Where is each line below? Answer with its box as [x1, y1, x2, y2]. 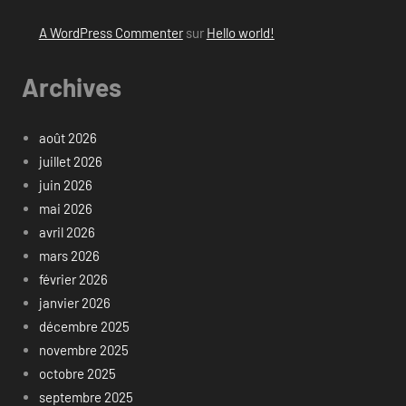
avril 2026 [38, 223, 95, 240]
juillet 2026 [38, 152, 102, 169]
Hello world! [206, 24, 275, 42]
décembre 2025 [38, 317, 130, 334]
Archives [22, 72, 121, 103]
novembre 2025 [38, 341, 129, 358]
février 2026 [38, 270, 108, 287]
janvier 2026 [38, 294, 111, 311]
